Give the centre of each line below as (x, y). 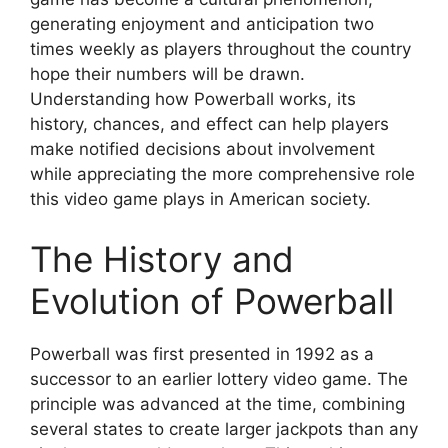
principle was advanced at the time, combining (217, 403)
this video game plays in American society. (200, 199)
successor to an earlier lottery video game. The (219, 378)
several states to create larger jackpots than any (224, 428)
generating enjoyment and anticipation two (202, 24)
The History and (162, 258)
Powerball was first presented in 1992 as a (202, 353)
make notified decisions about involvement (202, 149)
